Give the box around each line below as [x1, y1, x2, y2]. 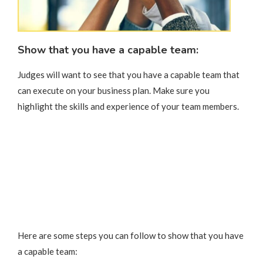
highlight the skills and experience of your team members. [18, 101, 239, 112]
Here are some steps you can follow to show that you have [18, 230, 244, 241]
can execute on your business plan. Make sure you [18, 85, 210, 96]
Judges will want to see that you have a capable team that [18, 69, 240, 80]
